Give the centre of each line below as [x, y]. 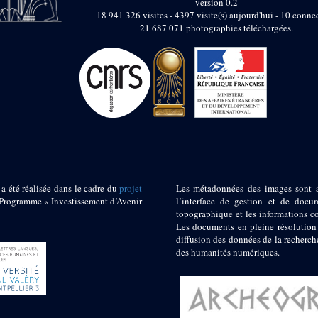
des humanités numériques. [227, 252]
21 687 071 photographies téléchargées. [216, 28]
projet [131, 188]
